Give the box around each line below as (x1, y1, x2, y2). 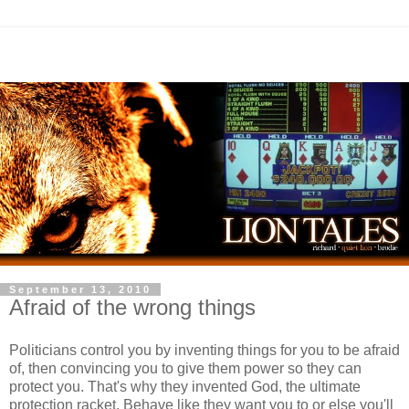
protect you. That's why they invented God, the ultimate (9, 379, 361, 395)
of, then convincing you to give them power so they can (9, 361, 362, 377)
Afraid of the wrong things (9, 294, 256, 320)
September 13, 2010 (9, 283, 152, 295)
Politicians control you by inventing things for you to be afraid (9, 342, 400, 359)
